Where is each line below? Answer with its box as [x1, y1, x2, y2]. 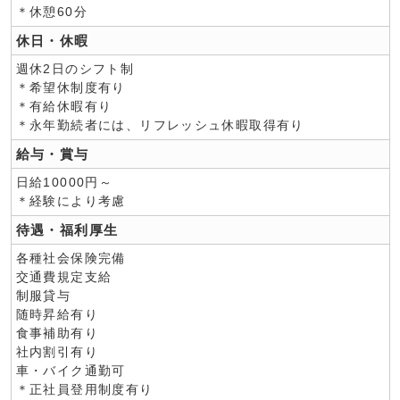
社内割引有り [15, 345, 98, 359]
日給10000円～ [15, 175, 113, 189]
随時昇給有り [15, 307, 98, 321]
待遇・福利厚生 [15, 222, 119, 237]
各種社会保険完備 [15, 251, 126, 265]
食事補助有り [15, 326, 98, 340]
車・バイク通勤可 [15, 363, 126, 378]
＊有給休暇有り [15, 99, 112, 113]
